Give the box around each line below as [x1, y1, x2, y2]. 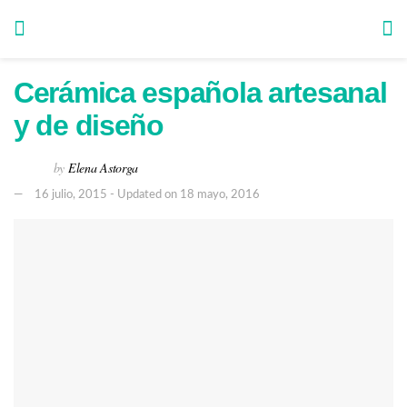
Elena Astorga [67, 158, 138, 176]
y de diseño [14, 109, 164, 142]
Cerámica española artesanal [14, 76, 387, 109]
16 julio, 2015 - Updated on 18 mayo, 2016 [35, 188, 260, 201]
